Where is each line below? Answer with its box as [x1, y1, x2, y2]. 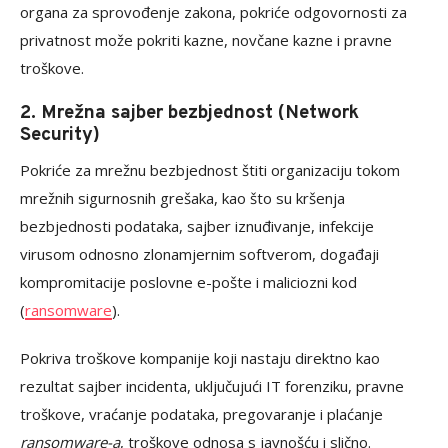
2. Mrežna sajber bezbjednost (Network [20, 101, 359, 125]
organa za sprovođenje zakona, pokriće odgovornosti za [20, 2, 407, 22]
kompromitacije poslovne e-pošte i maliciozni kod [20, 272, 357, 292]
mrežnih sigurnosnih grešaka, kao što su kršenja [20, 188, 345, 208]
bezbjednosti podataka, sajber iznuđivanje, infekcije [20, 216, 374, 236]
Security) [20, 123, 100, 147]
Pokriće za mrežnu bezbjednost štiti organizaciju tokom [20, 160, 400, 180]
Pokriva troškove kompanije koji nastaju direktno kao [20, 348, 380, 368]
